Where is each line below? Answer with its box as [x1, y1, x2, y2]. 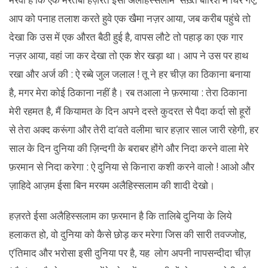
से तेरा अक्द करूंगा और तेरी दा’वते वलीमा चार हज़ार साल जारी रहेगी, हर [9, 123, 258, 136]
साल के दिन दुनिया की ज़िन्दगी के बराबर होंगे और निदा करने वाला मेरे [9, 141, 248, 155]
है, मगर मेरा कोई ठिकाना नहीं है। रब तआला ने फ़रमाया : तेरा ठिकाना [9, 86, 247, 99]
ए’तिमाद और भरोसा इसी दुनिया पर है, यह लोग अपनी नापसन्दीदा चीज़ [9, 245, 251, 260]
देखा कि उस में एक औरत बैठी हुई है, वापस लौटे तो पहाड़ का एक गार [9, 30, 243, 44]
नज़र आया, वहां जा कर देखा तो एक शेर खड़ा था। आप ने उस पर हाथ [9, 48, 248, 62]
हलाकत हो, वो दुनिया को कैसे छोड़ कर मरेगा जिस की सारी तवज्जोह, [9, 227, 246, 241]
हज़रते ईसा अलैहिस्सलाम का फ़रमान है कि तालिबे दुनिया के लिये [9, 208, 232, 223]
